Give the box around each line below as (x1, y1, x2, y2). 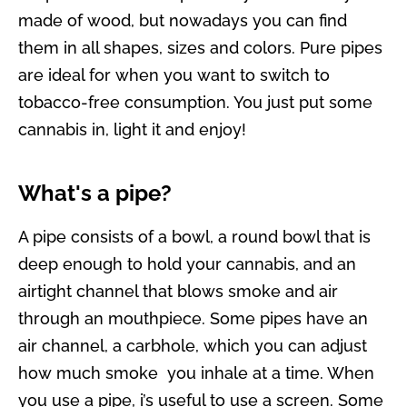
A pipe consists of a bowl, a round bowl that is (17, 227, 371, 247)
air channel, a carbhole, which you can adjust (17, 336, 367, 356)
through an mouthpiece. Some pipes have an (17, 309, 368, 329)
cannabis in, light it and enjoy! (17, 119, 246, 139)
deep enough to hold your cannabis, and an (17, 254, 356, 274)
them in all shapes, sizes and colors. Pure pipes (17, 37, 382, 57)
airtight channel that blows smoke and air (17, 282, 338, 302)
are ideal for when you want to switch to (17, 65, 330, 84)
